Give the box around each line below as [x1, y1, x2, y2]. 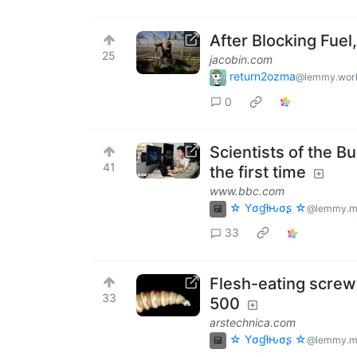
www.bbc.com [210, 184, 284, 198]
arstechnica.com [210, 315, 296, 329]
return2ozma [229, 69, 296, 84]
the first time [210, 163, 306, 182]
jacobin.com [210, 53, 273, 67]
